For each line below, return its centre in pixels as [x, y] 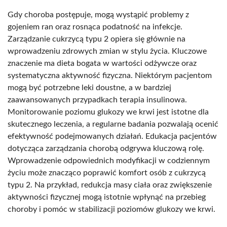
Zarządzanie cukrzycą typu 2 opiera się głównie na [97, 39]
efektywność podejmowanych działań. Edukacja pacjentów [112, 136]
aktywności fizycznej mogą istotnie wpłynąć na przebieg [107, 197]
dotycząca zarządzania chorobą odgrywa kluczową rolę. [106, 148]
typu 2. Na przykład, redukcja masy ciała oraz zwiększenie [110, 185]
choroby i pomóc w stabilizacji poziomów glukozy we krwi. [111, 209]
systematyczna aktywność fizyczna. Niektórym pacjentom [110, 75]
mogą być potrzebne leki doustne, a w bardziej [89, 87]
